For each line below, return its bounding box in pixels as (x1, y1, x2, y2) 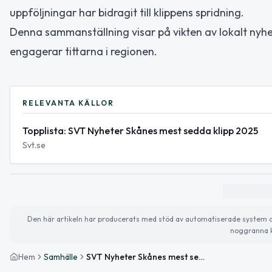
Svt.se (22, 140, 46, 151)
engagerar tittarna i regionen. (10, 44, 157, 59)
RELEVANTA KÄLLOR (22, 98, 114, 108)
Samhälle (44, 251, 78, 263)
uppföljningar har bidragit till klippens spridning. (10, 5, 244, 20)
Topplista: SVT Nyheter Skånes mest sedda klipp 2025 (22, 124, 258, 137)
